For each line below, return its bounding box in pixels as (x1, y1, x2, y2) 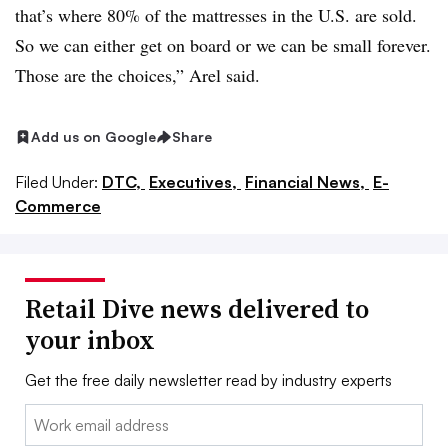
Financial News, (245, 171, 369, 192)
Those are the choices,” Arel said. (15, 63, 260, 87)
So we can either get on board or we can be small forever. (15, 33, 431, 57)
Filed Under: (15, 171, 98, 192)
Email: (25, 405, 66, 426)
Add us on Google (31, 128, 156, 145)
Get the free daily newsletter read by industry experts (25, 369, 392, 390)
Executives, (149, 171, 241, 192)
